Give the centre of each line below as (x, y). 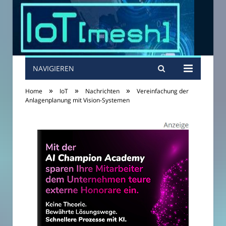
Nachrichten (102, 91)
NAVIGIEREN (53, 68)
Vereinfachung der (163, 91)
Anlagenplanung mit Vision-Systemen (77, 100)
